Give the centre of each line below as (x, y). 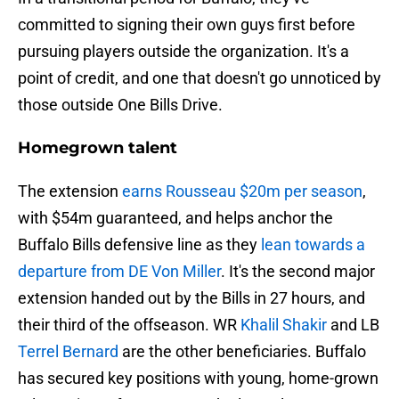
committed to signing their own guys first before (187, 25)
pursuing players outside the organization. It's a (183, 52)
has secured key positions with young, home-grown (198, 379)
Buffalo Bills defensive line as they (139, 245)
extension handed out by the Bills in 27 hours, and (191, 298)
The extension (70, 191)
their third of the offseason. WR (129, 325)
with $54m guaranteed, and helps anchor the (175, 218)
